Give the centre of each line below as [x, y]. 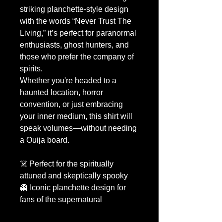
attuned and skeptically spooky [74, 176]
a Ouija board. [45, 140]
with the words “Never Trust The [76, 21]
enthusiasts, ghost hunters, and [74, 45]
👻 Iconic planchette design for [73, 188]
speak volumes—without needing [78, 128]
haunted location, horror [61, 93]
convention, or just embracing [71, 105]
